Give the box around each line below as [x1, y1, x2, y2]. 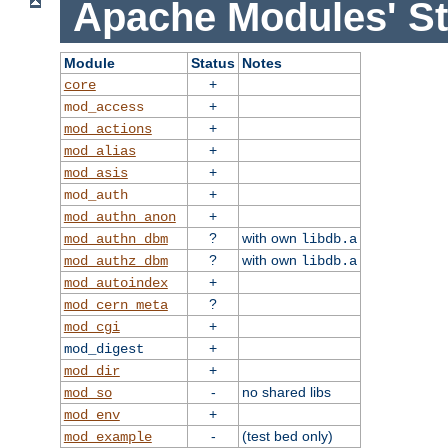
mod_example [63, 429, 152, 446]
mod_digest [63, 341, 144, 358]
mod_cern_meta [63, 297, 168, 314]
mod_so [63, 385, 112, 402]
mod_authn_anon [63, 209, 176, 226]
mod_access [63, 99, 144, 116]
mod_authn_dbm [63, 231, 168, 248]
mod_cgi [63, 319, 120, 336]
